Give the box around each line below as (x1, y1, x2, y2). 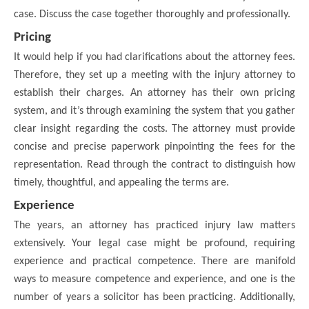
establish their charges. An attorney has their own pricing (14, 88, 295, 99)
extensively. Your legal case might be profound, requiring (14, 238, 295, 250)
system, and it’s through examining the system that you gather (14, 106, 295, 117)
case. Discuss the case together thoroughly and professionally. (14, 9, 293, 21)
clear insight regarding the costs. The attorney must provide (14, 123, 295, 135)
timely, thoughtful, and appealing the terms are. (14, 177, 232, 189)
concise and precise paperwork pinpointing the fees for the (14, 141, 295, 153)
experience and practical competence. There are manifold (14, 256, 295, 268)
